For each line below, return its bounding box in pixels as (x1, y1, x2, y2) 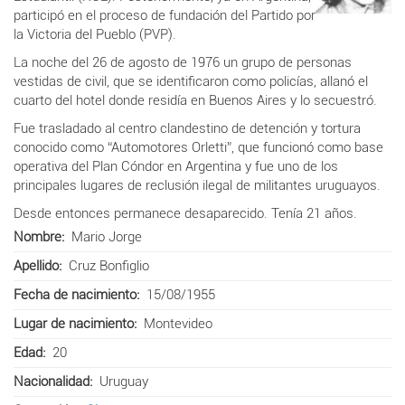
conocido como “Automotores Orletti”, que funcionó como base (14, 138, 383, 155)
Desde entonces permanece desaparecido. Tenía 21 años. (14, 204, 357, 221)
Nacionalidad (14, 372, 89, 390)
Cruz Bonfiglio (68, 257, 149, 274)
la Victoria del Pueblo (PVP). (14, 25, 176, 42)
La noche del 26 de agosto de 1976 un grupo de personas (14, 53, 352, 71)
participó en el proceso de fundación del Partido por (14, 6, 316, 24)
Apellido (14, 257, 59, 274)
